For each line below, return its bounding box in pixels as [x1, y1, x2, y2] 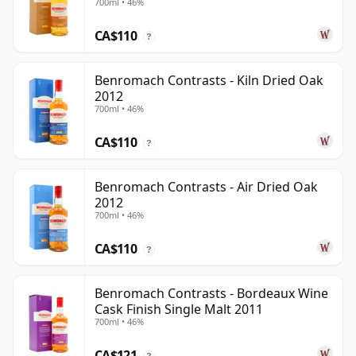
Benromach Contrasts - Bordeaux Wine [95, 284, 328, 303]
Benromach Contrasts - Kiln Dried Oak [95, 72, 323, 90]
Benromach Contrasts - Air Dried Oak [95, 178, 318, 196]
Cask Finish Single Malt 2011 [95, 300, 263, 319]
